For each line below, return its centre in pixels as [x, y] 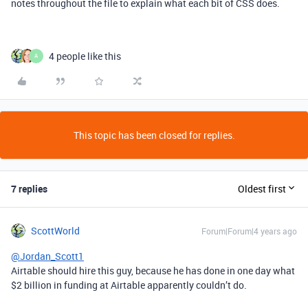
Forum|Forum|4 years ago [249, 231]
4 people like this [85, 56]
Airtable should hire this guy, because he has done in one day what [153, 270]
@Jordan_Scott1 [47, 256]
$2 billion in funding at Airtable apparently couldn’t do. [129, 285]
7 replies [29, 188]
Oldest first [262, 189]
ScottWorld [55, 230]
